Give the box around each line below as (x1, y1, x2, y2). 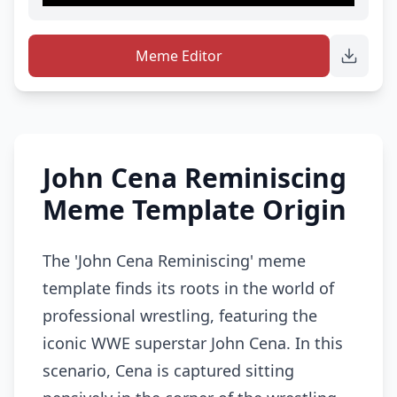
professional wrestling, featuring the (43, 304, 317, 326)
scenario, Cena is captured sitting (43, 359, 294, 381)
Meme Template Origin (43, 191, 346, 228)
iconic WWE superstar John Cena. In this (43, 331, 343, 354)
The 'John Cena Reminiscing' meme (43, 249, 306, 271)
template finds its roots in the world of (43, 276, 334, 299)
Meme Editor (136, 45, 222, 66)
